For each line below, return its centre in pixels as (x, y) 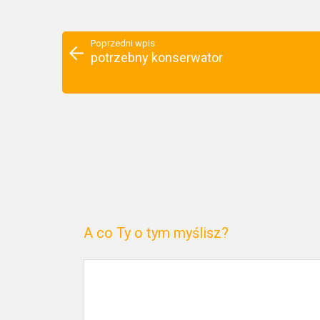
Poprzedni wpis (123, 43)
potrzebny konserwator (157, 57)
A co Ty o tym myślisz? (156, 233)
